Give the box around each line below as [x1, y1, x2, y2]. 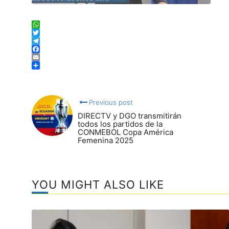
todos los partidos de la [78, 119, 163, 129]
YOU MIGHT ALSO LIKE [32, 178, 164, 192]
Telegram [32, 47, 67, 57]
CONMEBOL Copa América [78, 127, 173, 138]
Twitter [32, 38, 59, 49]
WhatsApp [32, 30, 72, 41]
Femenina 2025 [78, 135, 133, 146]
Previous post [89, 98, 133, 107]
